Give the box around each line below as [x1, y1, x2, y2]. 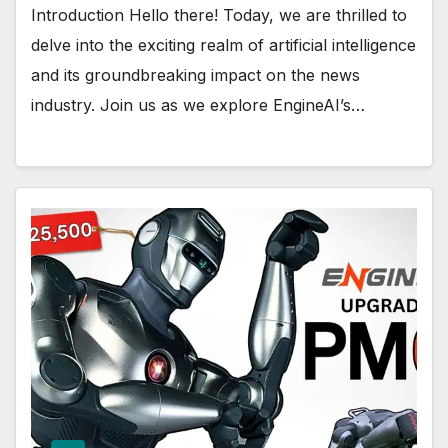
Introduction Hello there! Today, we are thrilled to [31, 4, 407, 25]
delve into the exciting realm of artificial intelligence [31, 34, 416, 55]
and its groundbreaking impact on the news [31, 64, 360, 85]
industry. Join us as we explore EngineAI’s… [31, 94, 365, 115]
